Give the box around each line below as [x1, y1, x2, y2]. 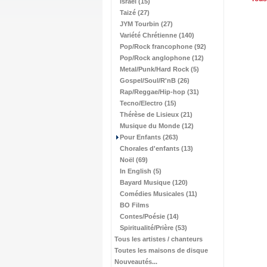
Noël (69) [120, 156, 148, 163]
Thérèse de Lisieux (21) [120, 111, 193, 118]
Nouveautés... [114, 258, 157, 265]
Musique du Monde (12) [120, 122, 194, 129]
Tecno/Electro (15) [120, 100, 176, 107]
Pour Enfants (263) [120, 133, 178, 141]
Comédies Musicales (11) [120, 190, 197, 197]
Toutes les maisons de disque [114, 247, 208, 254]
